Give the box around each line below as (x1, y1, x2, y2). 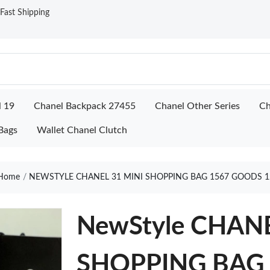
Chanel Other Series (155, 101, 240, 111)
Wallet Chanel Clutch (37, 125, 127, 135)
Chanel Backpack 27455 (34, 101, 136, 111)
